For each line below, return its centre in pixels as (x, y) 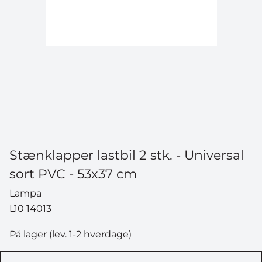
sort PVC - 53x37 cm (73, 174)
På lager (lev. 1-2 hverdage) (70, 234)
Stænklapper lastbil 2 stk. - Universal (127, 155)
